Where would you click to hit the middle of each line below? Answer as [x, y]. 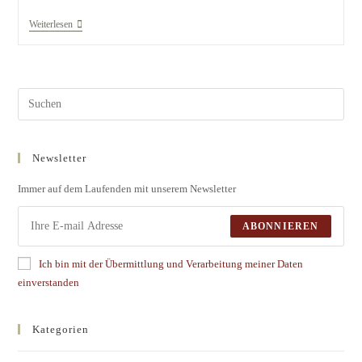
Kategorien [61, 329]
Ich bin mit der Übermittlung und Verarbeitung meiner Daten [171, 263]
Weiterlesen [51, 24]
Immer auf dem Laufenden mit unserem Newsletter [127, 188]
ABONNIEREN [280, 226]
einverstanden [49, 282]
